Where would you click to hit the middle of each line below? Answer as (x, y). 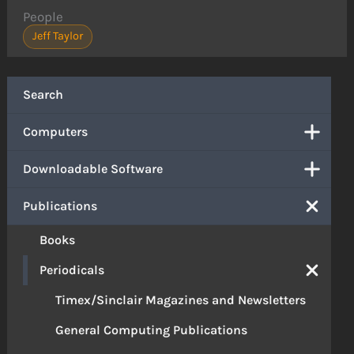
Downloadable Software (93, 169)
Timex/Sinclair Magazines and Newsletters (181, 300)
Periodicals (72, 270)
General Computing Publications (152, 330)
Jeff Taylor (58, 36)
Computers (56, 132)
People (43, 17)
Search (43, 95)
